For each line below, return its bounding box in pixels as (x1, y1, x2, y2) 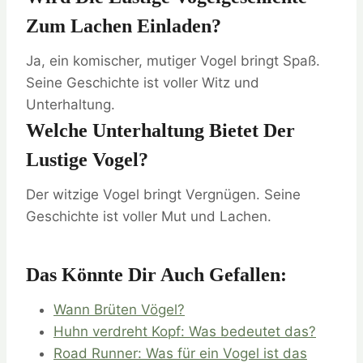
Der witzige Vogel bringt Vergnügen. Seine (26, 186, 301, 203)
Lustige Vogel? (26, 149, 148, 171)
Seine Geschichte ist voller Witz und (26, 75, 259, 92)
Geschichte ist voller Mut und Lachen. (26, 208, 271, 225)
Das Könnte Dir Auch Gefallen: (26, 264, 287, 286)
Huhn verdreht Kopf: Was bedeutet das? (53, 323, 316, 340)
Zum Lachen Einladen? (26, 15, 221, 37)
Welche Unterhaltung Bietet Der (26, 120, 295, 142)
